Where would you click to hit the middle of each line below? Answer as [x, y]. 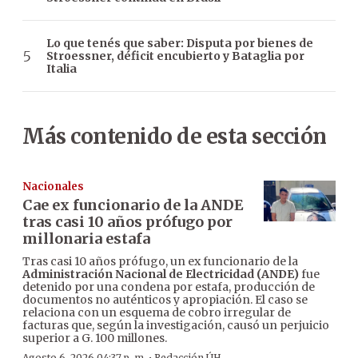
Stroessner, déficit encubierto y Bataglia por [175, 56]
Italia [62, 69]
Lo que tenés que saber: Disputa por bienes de [180, 44]
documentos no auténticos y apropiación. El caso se [165, 300]
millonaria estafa [86, 239]
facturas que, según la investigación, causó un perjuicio [176, 326]
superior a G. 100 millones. [95, 338]
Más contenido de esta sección [175, 137]
